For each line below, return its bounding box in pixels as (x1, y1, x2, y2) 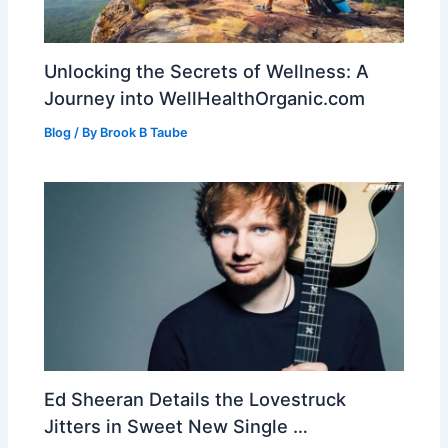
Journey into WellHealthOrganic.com (44, 86, 366, 109)
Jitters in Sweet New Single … (44, 414, 309, 437)
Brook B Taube (100, 124, 189, 140)
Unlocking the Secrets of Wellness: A (44, 59, 370, 82)
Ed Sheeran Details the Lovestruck (44, 387, 347, 410)
